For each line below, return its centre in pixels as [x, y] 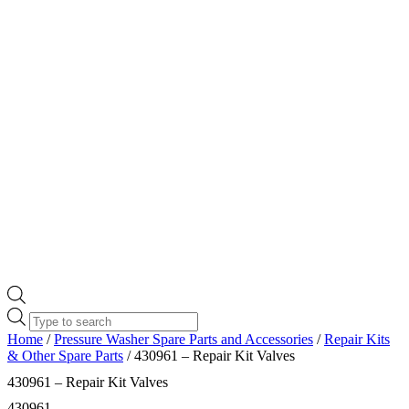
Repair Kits [357, 339]
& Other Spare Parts [65, 355]
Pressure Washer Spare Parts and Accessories [184, 339]
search [47, 330]
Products [53, 314]
